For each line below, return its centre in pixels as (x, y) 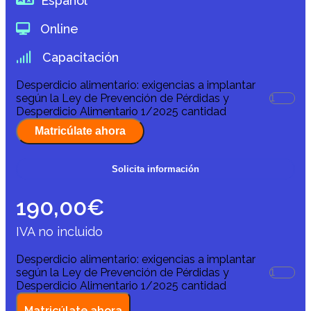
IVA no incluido (59, 232)
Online (58, 29)
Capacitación (79, 58)
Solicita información (155, 169)
